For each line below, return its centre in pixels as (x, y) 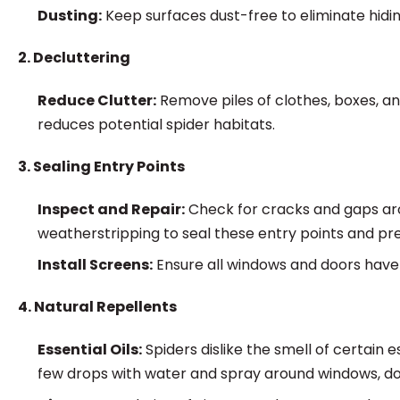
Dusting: (70, 16)
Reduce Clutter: (97, 100)
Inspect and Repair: (111, 209)
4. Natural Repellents (97, 307)
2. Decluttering (74, 58)
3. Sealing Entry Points (101, 167)
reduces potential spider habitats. (156, 125)
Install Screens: (95, 265)
